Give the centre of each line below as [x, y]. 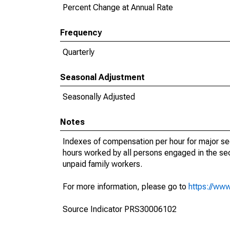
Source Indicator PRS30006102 [120, 209]
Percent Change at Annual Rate [118, 7]
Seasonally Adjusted [99, 97]
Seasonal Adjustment [102, 77]
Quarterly [79, 52]
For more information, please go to [126, 187]
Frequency [81, 33]
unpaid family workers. [102, 164]
